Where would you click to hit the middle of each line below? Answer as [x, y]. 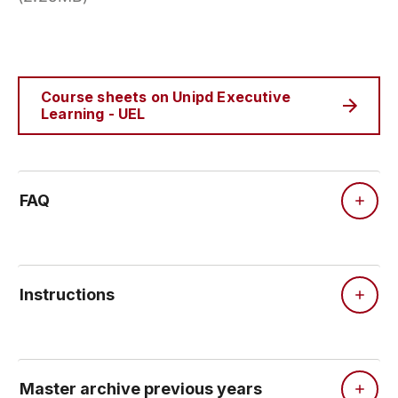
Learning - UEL [93, 114]
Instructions [67, 295]
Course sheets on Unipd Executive [166, 97]
